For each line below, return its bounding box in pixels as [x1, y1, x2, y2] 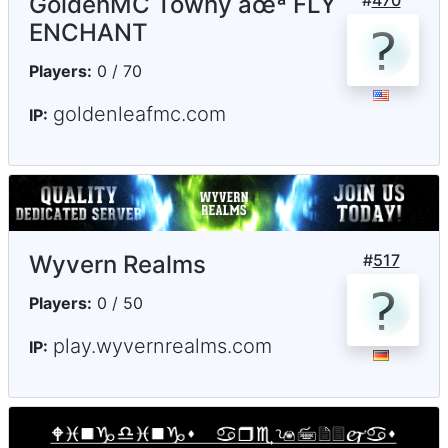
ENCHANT [29, 18, 148, 48]
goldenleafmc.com [53, 102, 226, 127]
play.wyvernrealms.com [53, 333, 272, 358]
